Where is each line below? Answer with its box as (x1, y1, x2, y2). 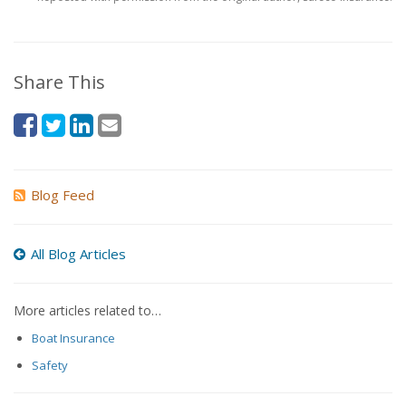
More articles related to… (14, 302, 161, 319)
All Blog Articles (31, 245, 126, 263)
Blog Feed (31, 186, 94, 204)
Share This (14, 70, 105, 94)
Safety (31, 356, 68, 373)
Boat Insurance (31, 330, 115, 346)
